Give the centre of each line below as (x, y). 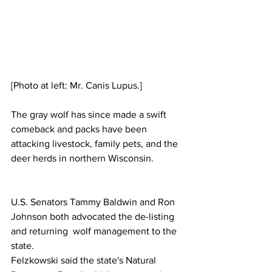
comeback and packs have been (80, 129)
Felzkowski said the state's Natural (85, 260)
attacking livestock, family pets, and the (96, 143)
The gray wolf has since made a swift (90, 114)
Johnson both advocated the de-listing (94, 216)
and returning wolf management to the (95, 231)
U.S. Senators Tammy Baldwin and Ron (94, 202)
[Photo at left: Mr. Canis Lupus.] (76, 85)
